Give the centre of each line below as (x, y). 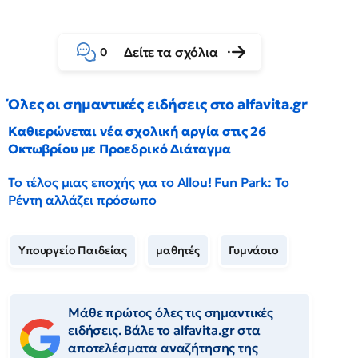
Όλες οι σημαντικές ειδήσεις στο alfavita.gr (158, 104)
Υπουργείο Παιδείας (73, 250)
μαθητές (178, 250)
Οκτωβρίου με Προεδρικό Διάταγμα (120, 149)
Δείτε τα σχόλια (171, 52)
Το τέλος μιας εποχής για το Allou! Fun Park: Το (149, 182)
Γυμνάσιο (254, 250)
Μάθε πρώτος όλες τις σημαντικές (171, 312)
